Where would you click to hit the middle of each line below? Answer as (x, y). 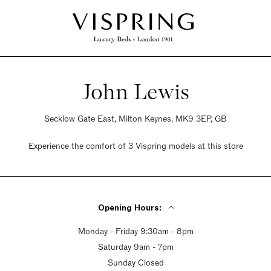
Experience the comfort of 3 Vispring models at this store (135, 146)
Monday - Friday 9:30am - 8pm (135, 231)
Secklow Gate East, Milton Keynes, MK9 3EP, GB (135, 119)
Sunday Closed (135, 263)
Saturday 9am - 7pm (135, 247)
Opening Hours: (129, 208)
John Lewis (135, 92)
